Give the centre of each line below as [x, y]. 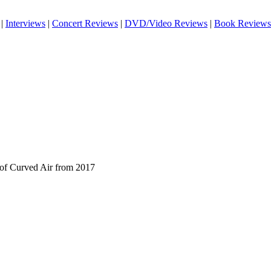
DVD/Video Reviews [166, 23]
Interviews [25, 23]
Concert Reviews [85, 23]
